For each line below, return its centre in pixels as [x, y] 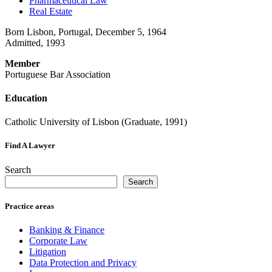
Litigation [48, 251]
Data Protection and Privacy [83, 262]
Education [26, 98]
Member [22, 63]
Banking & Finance [67, 229]
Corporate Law [58, 240]
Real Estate [51, 11]
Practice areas [29, 206]
